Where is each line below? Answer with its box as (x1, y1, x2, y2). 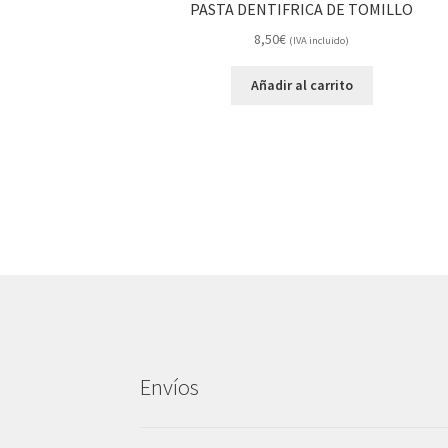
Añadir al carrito (250, 76, 353, 95)
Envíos (140, 372, 200, 401)
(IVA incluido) (289, 33, 350, 47)
